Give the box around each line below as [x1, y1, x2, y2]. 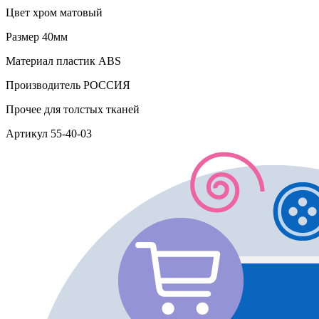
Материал [6, 55, 53, 68]
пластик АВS [53, 55, 121, 68]
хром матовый [30, 6, 103, 19]
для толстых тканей [41, 103, 140, 116]
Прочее [6, 103, 41, 116]
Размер [6, 31, 39, 43]
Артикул [6, 127, 48, 140]
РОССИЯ [80, 79, 130, 92]
